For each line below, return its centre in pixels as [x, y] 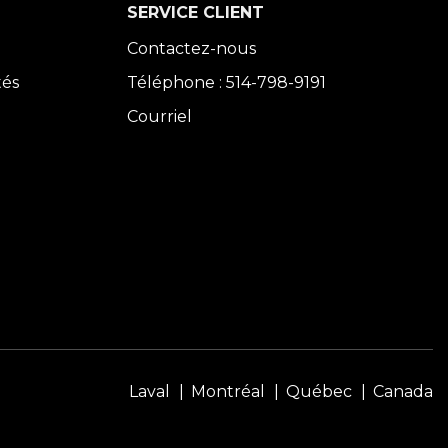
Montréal [228, 392]
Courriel [159, 117]
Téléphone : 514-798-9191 [226, 83]
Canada [403, 392]
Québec [319, 392]
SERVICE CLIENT [195, 13]
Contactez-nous [191, 49]
